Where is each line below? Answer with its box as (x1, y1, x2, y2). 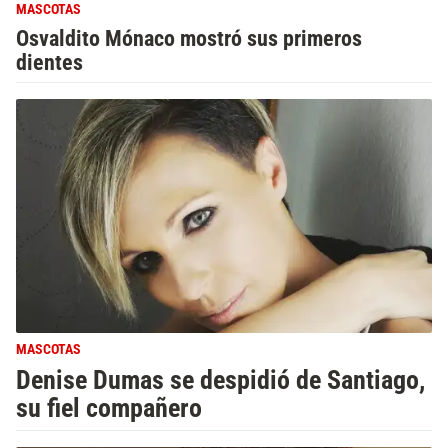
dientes (16, 49, 83, 76)
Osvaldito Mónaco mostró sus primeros (16, 25, 362, 52)
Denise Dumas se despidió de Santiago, (16, 365, 425, 396)
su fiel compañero (16, 393, 202, 424)
